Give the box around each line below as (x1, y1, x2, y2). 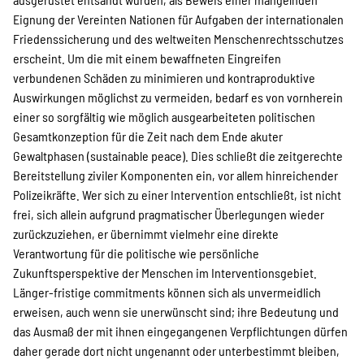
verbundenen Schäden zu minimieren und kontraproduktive (13, 70, 315, 85)
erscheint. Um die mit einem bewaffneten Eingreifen (13, 50, 281, 66)
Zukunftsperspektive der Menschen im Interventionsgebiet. (13, 265, 317, 280)
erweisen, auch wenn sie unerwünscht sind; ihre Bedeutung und (13, 304, 339, 319)
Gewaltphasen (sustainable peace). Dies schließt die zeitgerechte (13, 148, 343, 163)
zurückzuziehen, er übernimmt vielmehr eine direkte (13, 226, 279, 241)
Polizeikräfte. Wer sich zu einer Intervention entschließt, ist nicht (13, 187, 341, 202)
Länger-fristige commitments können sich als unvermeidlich (13, 284, 321, 300)
